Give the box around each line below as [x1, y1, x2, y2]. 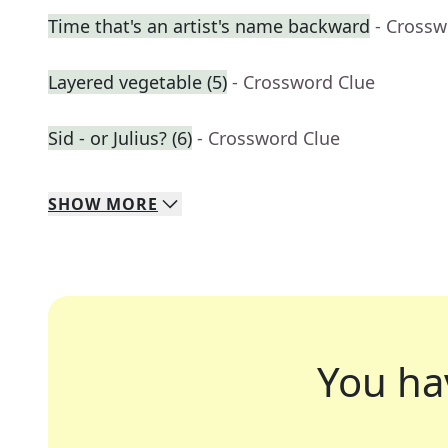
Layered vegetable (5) [48, 70, 227, 95]
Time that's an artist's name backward [48, 14, 370, 39]
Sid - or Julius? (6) [48, 126, 192, 151]
